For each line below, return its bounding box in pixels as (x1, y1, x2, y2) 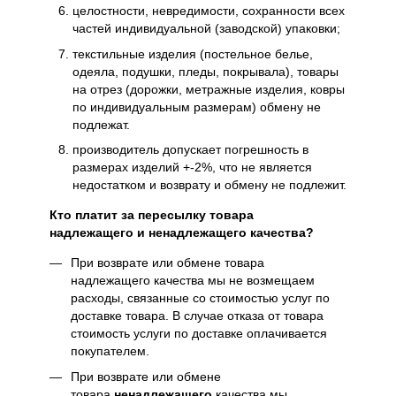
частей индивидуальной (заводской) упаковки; (72, 21, 340, 36)
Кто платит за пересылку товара (49, 208, 254, 223)
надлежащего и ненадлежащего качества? (49, 225, 314, 240)
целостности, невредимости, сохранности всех (72, 4, 345, 19)
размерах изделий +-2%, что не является (72, 160, 312, 175)
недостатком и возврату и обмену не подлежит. (72, 178, 346, 193)
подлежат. (72, 117, 130, 132)
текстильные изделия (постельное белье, (72, 46, 313, 61)
